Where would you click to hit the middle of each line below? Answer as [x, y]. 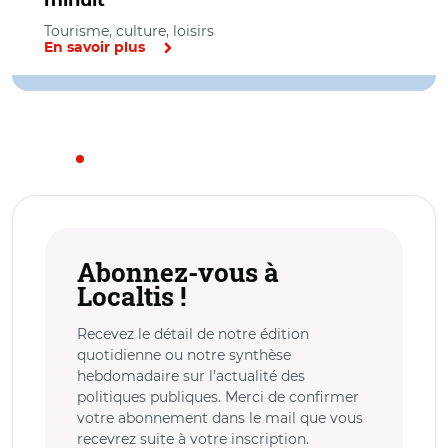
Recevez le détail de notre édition [193, 334]
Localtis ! [131, 296]
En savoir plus [94, 48]
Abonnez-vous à [178, 272]
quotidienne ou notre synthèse [184, 355]
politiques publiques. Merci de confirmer [218, 397]
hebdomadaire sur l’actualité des [191, 376]
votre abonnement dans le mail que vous [220, 418]
